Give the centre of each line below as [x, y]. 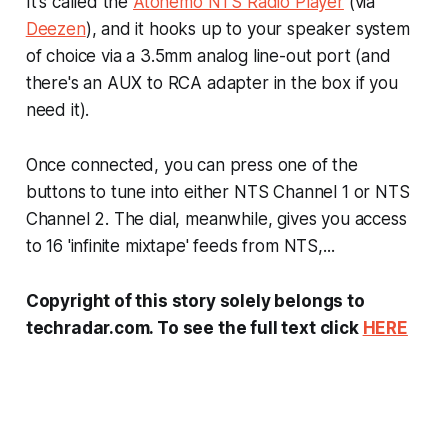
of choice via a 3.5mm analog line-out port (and [208, 55]
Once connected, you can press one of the [191, 164]
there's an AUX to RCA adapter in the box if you [211, 82]
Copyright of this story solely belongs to [195, 300]
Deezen [55, 28]
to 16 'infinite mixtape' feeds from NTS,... [180, 245]
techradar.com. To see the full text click [194, 327]
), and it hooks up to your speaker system [247, 28]
